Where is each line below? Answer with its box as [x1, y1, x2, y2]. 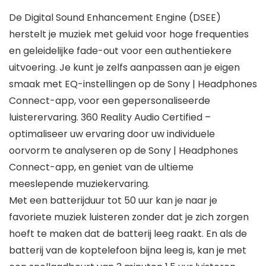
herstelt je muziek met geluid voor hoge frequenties [9, 27, 249, 42]
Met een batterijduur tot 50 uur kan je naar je [9, 194, 217, 208]
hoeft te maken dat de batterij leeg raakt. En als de [9, 227, 247, 241]
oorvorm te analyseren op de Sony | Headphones [9, 144, 238, 158]
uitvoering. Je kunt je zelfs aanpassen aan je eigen [9, 61, 240, 75]
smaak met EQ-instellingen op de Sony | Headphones [9, 77, 257, 91]
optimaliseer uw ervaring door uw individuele [9, 127, 215, 141]
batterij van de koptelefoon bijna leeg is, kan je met [9, 243, 246, 258]
